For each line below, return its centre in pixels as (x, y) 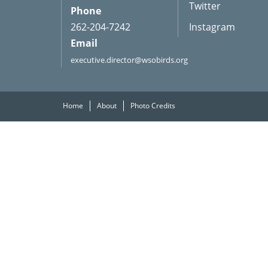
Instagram (212, 27)
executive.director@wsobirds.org (129, 60)
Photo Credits (153, 106)
